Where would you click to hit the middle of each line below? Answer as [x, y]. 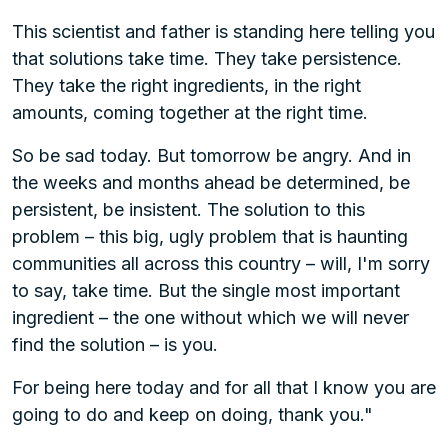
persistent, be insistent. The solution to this [188, 209]
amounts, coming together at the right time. [190, 112]
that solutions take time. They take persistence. [207, 58]
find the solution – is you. [115, 344]
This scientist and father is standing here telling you [223, 31]
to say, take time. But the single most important [206, 290]
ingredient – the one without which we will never [210, 317]
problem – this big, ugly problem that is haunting [210, 236]
